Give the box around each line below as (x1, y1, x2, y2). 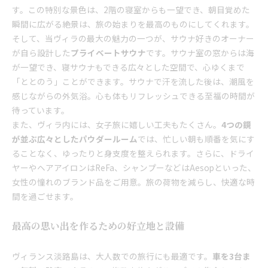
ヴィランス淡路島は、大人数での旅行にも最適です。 (12, 250, 212, 263)
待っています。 (12, 104, 69, 117)
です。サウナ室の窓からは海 (146, 47, 254, 59)
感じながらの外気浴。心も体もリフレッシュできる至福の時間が (12, 90, 255, 102)
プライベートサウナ (71, 47, 146, 59)
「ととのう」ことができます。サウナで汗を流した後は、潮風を (12, 75, 254, 88)
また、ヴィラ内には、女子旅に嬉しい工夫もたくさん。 (12, 118, 221, 131)
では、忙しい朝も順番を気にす (138, 133, 255, 145)
